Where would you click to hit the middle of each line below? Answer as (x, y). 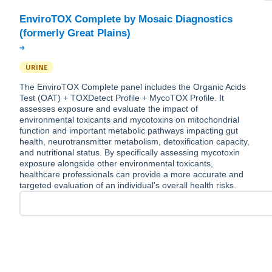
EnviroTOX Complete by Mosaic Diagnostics (126, 19)
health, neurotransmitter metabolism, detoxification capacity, (134, 142)
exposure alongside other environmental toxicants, (116, 164)
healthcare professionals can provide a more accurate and (131, 175)
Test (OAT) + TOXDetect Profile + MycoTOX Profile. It (122, 98)
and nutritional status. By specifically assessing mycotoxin (130, 153)
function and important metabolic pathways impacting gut (129, 131)
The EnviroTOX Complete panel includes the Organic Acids (133, 87)
